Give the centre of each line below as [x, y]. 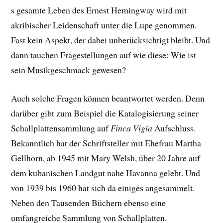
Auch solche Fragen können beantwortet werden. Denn [108, 98]
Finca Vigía [132, 128]
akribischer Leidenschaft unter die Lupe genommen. [104, 25]
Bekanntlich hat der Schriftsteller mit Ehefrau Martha [106, 143]
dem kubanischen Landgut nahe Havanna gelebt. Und [106, 172]
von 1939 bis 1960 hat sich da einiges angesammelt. [103, 187]
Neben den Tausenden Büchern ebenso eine [89, 202]
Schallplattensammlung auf [61, 128]
